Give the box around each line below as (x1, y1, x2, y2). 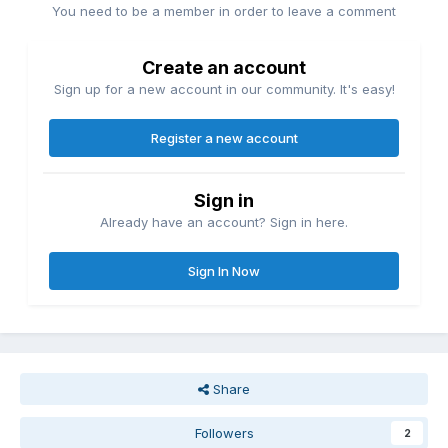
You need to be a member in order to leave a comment (52, 3, 396, 20)
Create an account (142, 57, 306, 79)
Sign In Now (188, 263, 260, 280)
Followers (194, 425, 254, 442)
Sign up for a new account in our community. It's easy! (53, 81, 395, 98)
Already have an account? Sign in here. (100, 214, 348, 231)
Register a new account (150, 130, 298, 147)
